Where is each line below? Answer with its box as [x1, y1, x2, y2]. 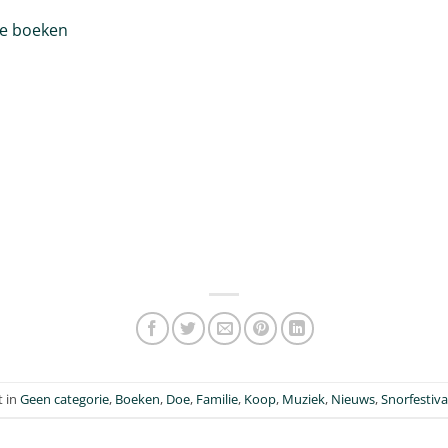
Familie [195, 390, 238, 409]
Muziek [281, 390, 325, 409]
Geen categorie [19, 390, 109, 409]
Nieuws [330, 390, 375, 409]
